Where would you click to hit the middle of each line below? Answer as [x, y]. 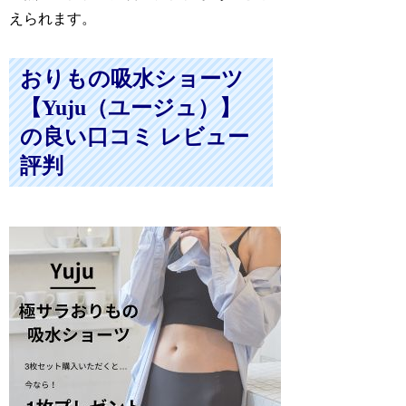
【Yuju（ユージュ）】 [131, 107]
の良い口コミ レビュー [135, 136]
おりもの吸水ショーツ [132, 78]
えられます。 [53, 18]
